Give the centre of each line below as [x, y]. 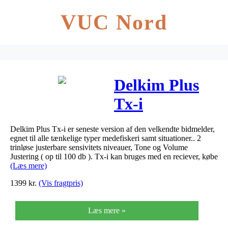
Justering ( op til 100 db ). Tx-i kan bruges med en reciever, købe [114, 156]
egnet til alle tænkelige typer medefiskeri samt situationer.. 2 [106, 138]
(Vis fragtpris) [61, 183]
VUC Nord [114, 22]
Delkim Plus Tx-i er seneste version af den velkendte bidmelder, [112, 129]
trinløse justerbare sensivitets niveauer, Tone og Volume [99, 147]
